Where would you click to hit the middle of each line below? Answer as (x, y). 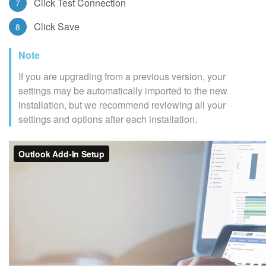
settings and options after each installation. (108, 119)
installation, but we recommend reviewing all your (122, 104)
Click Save (57, 26)
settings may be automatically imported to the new (123, 90)
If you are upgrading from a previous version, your (122, 76)
